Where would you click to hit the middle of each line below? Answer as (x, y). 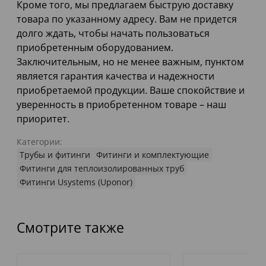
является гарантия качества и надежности (115, 76)
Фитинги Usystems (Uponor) (76, 182)
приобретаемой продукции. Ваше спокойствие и (131, 91)
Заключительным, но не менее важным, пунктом (130, 62)
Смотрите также (70, 228)
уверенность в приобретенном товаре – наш (121, 105)
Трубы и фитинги (55, 155)
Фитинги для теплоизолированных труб (102, 169)
